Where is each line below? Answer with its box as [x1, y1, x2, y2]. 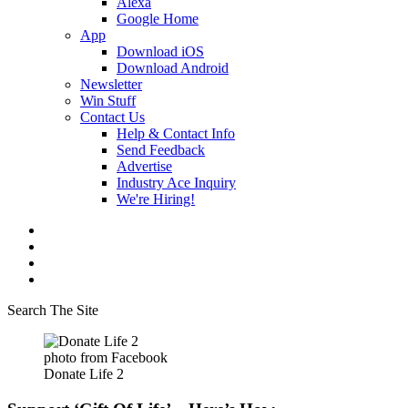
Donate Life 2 [44, 366, 124, 382]
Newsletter [80, 76, 142, 92]
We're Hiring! [117, 191, 195, 207]
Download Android [117, 60, 229, 76]
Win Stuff [80, 93, 136, 108]
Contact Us [80, 109, 145, 125]
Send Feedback [117, 142, 205, 158]
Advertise [117, 158, 172, 174]
